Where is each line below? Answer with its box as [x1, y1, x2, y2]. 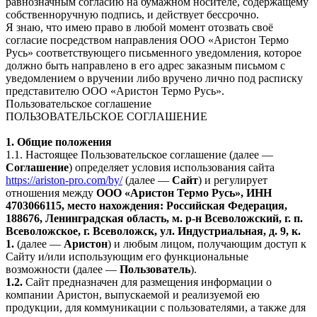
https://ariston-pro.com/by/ [6, 173, 122, 186]
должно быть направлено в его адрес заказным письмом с [6, 59, 285, 71]
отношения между [6, 186, 96, 199]
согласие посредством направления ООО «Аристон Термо [6, 33, 289, 46]
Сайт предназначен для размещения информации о [23, 275, 272, 288]
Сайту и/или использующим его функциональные [6, 250, 248, 263]
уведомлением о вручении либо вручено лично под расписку [6, 71, 303, 84]
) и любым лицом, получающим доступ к [108, 237, 306, 250]
